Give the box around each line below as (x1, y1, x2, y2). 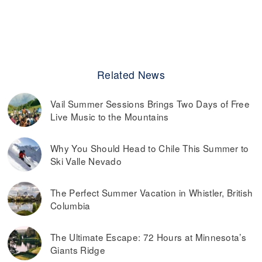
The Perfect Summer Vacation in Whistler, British (50, 185, 253, 199)
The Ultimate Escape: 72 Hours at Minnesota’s (50, 230, 247, 243)
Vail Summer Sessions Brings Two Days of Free (50, 96, 250, 110)
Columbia (50, 198, 91, 212)
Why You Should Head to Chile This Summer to (50, 141, 249, 154)
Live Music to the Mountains (50, 109, 169, 123)
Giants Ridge (50, 243, 105, 256)
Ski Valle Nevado (50, 154, 122, 167)
